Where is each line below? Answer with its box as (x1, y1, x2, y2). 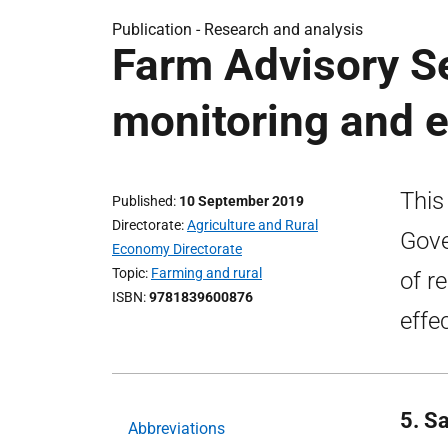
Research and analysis (204, 20, 363, 39)
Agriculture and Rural (187, 217, 318, 233)
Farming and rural (151, 265, 262, 281)
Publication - (112, 20, 204, 39)
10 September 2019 (179, 193, 304, 209)
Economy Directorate (112, 241, 242, 257)
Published (112, 193, 173, 209)
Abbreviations (128, 419, 225, 438)
